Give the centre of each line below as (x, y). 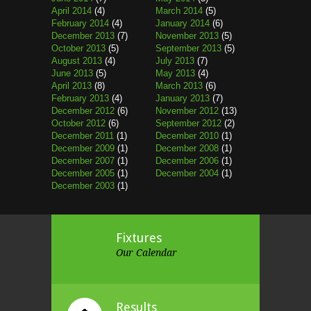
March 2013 (179, 86)
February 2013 (80, 98)
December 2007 (83, 161)
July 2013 (175, 61)
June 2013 (72, 73)
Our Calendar (146, 253)
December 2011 (83, 136)
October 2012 (78, 123)
